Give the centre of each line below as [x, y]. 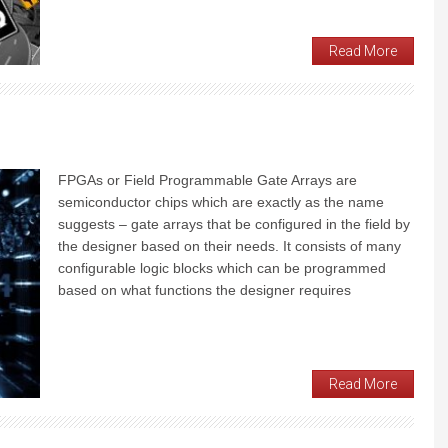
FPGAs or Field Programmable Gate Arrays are [207, 180]
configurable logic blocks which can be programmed [222, 268]
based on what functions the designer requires [204, 290]
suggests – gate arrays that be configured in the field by [234, 224]
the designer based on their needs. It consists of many [229, 246]
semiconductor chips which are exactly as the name [221, 202]
